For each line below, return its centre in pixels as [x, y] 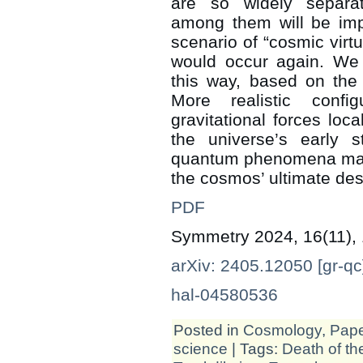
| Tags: [255, 348]
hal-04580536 [224, 295]
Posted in [208, 330]
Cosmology [282, 330]
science [201, 348]
